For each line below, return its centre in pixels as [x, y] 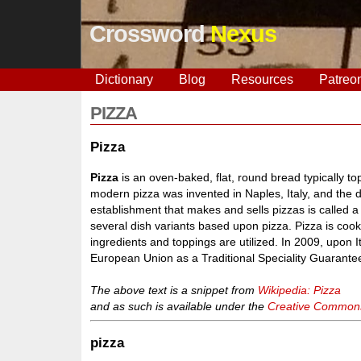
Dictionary [124, 79]
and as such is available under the [179, 306]
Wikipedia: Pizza [300, 290]
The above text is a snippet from [174, 290]
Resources [262, 79]
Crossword [149, 34]
